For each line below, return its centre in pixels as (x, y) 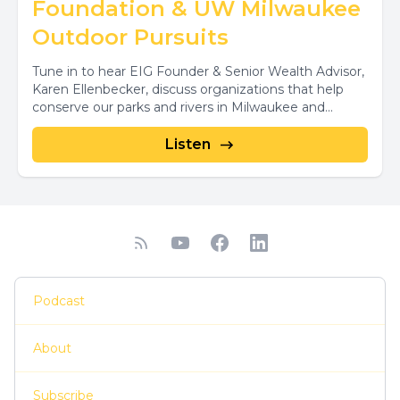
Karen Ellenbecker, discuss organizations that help (52, 89)
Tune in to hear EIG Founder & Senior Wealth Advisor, (198, 71)
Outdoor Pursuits (130, 37)
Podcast (59, 301)
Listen (187, 144)
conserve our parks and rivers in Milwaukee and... (183, 107)
